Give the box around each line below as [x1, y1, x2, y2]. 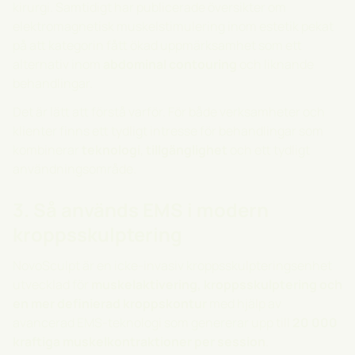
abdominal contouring [103, 55, 237, 73]
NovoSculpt [13, 257, 80, 274]
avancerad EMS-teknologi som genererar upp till [13, 314, 292, 331]
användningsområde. [13, 160, 136, 177]
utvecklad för [13, 276, 91, 293]
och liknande [237, 55, 314, 73]
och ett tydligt [227, 141, 310, 158]
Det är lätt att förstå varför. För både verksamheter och [13, 103, 325, 120]
